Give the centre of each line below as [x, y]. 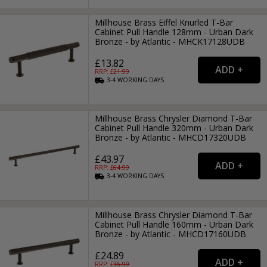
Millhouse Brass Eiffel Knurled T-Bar [164, 23]
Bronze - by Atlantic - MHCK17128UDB [170, 42]
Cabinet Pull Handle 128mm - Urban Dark [174, 32]
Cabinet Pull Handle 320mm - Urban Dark [174, 128]
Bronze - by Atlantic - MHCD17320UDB [171, 138]
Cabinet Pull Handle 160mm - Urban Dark [174, 224]
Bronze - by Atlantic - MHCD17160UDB [171, 234]
